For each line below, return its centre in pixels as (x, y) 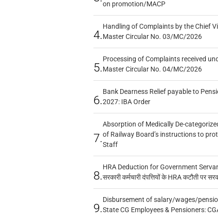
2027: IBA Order (126, 102)
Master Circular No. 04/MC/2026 (152, 69)
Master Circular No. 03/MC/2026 (152, 37)
